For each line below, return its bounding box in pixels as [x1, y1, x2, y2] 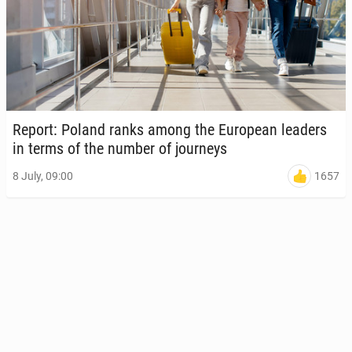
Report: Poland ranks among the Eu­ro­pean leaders [13, 120, 327, 139]
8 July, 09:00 [13, 170, 73, 183]
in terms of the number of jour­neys [13, 139, 227, 158]
